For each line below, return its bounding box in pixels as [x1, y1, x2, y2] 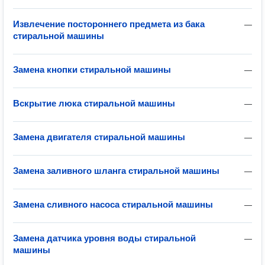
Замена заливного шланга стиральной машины [13, 166, 219, 176]
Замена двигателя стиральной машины [13, 132, 185, 142]
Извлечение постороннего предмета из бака [13, 19, 205, 29]
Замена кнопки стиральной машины [13, 64, 171, 75]
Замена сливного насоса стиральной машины [13, 199, 213, 209]
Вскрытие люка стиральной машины [13, 98, 175, 108]
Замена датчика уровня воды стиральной [13, 233, 196, 243]
